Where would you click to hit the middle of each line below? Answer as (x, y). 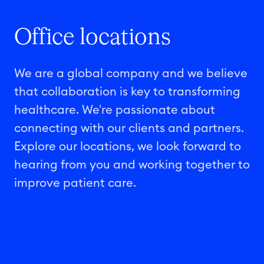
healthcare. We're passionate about (115, 110)
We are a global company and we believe (131, 74)
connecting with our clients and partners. (129, 128)
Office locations (93, 38)
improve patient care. (75, 183)
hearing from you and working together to (132, 165)
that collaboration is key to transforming (127, 92)
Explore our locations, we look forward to (128, 147)
